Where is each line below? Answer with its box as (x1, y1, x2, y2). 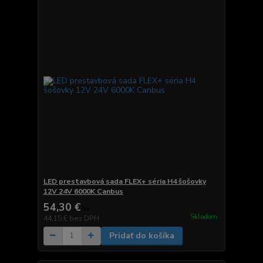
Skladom (190, 213, 217, 221)
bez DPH (69, 213, 99, 223)
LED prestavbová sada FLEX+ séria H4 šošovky (43, 176, 206, 186)
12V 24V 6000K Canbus (43, 186, 123, 196)
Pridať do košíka (109, 230, 174, 241)
